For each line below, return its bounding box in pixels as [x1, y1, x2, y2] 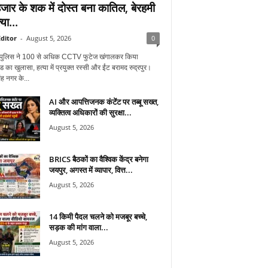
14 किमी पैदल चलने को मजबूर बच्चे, [48, 211, 147, 222]
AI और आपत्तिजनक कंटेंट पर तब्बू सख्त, [48, 96, 159, 107]
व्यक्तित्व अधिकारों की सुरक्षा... [48, 106, 132, 118]
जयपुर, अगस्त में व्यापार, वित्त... [48, 164, 133, 175]
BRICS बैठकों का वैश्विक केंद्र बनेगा [48, 153, 148, 165]
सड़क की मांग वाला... [48, 221, 108, 233]
